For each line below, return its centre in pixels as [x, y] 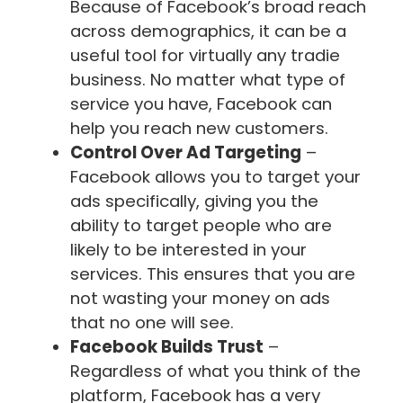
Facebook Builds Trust [167, 347]
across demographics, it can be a [208, 31]
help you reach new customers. [199, 129]
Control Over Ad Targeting [186, 153]
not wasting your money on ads [200, 299]
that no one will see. [152, 323]
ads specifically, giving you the [194, 201]
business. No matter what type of [208, 80]
